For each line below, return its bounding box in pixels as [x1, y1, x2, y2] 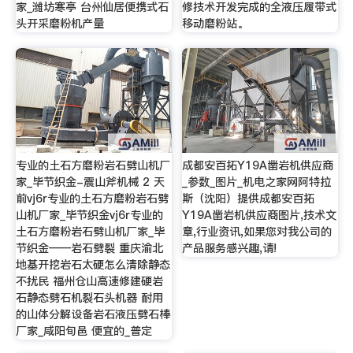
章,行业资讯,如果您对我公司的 [182, 224, 333, 240]
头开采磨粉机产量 [15, 16, 104, 32]
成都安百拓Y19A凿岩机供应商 [182, 158, 334, 174]
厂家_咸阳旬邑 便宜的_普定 [15, 323, 152, 340]
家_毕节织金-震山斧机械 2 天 [15, 174, 165, 191]
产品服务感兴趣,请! [182, 240, 277, 257]
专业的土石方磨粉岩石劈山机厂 [15, 158, 170, 174]
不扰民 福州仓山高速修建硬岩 [15, 273, 163, 290]
